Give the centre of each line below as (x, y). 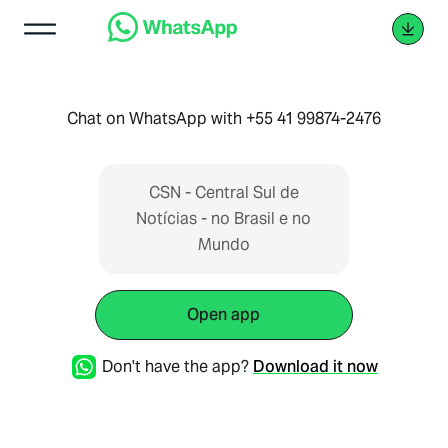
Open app (224, 314)
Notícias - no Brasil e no (224, 218)
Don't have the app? (175, 366)
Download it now (315, 366)
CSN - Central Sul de (223, 192)
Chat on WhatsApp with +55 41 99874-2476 (223, 118)
